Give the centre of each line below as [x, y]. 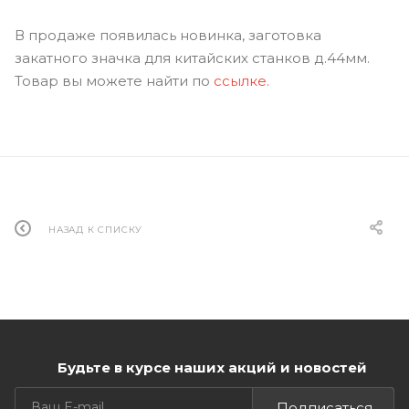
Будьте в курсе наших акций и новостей [212, 368]
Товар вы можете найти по [114, 81]
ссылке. [241, 81]
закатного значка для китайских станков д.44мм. [192, 58]
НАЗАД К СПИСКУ [96, 229]
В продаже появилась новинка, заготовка [168, 35]
